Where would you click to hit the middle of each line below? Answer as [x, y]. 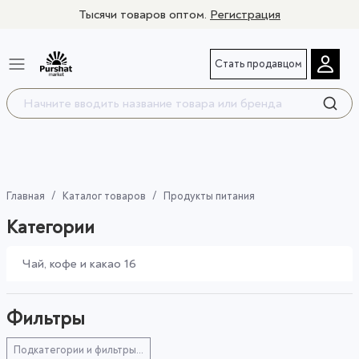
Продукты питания [209, 196]
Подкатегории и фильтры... [79, 350]
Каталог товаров [104, 196]
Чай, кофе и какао [72, 264]
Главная [26, 196]
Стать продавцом [258, 63]
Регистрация [245, 14]
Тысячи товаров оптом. [144, 14]
